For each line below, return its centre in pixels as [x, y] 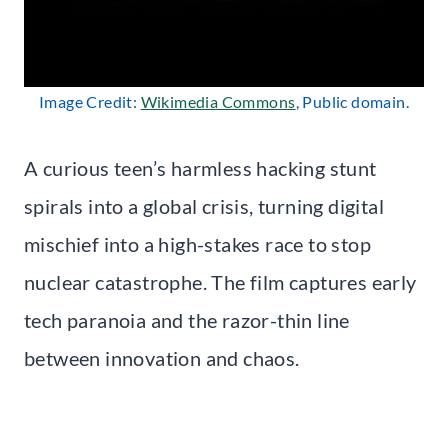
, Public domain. [352, 102]
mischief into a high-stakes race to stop [197, 244]
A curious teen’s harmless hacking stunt [200, 168]
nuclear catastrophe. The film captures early [220, 282]
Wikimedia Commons [218, 102]
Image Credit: [90, 102]
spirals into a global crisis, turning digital [204, 206]
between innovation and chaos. [162, 358]
